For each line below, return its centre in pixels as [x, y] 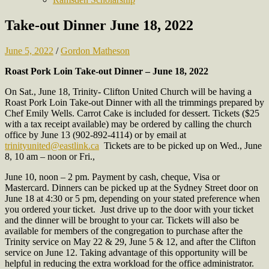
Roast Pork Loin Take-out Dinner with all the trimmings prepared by [134, 102]
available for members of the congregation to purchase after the [124, 231]
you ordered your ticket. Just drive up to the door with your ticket [129, 209]
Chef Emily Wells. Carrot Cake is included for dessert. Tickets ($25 [132, 113]
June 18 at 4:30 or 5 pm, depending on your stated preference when [132, 198]
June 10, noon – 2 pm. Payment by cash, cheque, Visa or [112, 177]
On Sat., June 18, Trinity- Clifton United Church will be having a [128, 91]
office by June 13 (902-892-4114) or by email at [95, 134]
